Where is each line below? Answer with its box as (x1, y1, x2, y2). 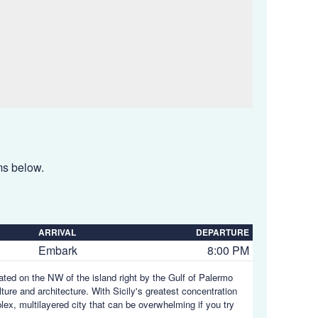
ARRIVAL (38, 226, 76, 238)
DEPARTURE (196, 226, 249, 238)
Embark (38, 242, 77, 258)
